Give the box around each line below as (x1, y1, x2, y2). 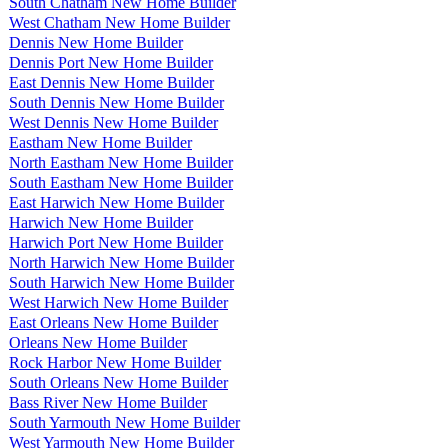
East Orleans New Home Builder (9, 313, 218, 331)
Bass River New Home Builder (9, 393, 207, 411)
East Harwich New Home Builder (9, 193, 224, 211)
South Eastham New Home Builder (9, 173, 233, 191)
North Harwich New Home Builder (9, 253, 234, 271)
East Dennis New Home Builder (9, 73, 214, 91)
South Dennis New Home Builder (9, 93, 224, 111)
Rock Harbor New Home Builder (9, 353, 221, 371)
